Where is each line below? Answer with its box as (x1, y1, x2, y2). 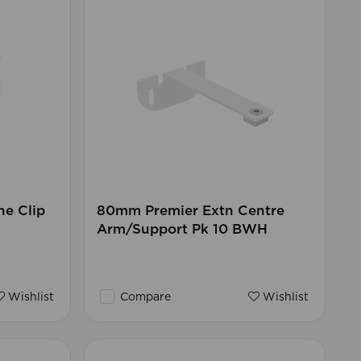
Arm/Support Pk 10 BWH (96, 222, 268, 237)
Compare (116, 292, 171, 304)
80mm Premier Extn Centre (96, 204, 284, 218)
